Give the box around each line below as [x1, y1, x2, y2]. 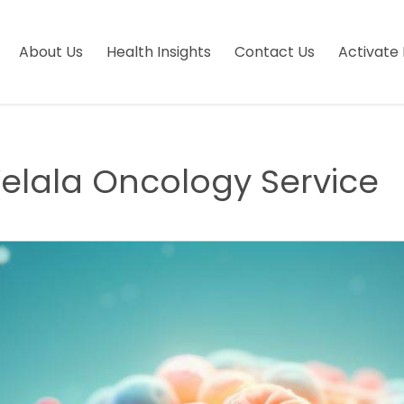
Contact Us [234, 41, 315, 62]
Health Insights [106, 41, 211, 62]
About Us [19, 41, 83, 62]
